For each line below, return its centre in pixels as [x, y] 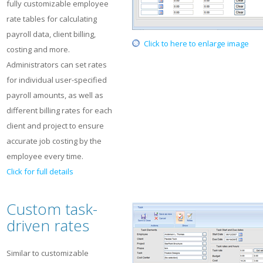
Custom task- [52, 209]
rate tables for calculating [52, 19]
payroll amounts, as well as [55, 95]
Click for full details [40, 171]
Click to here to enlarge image [196, 43]
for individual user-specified [57, 80]
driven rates [48, 225]
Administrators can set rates [57, 65]
